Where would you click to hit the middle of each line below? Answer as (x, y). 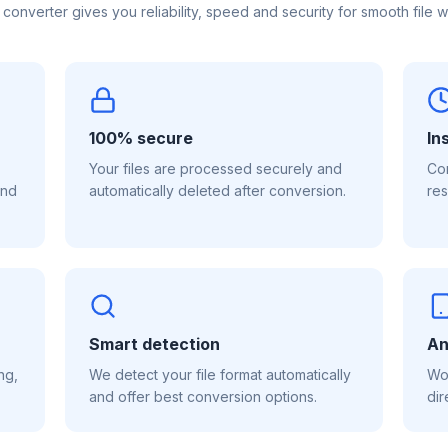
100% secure (141, 138)
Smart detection (155, 344)
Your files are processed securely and (216, 168)
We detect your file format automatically (220, 374)
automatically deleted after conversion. (218, 190)
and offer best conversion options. (203, 396)
